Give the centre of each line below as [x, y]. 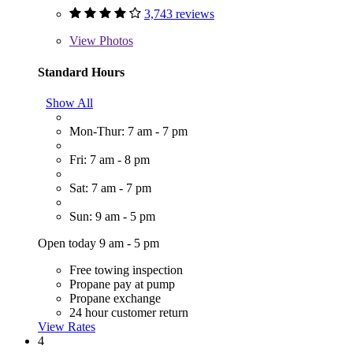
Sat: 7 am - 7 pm [110, 188]
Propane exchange [115, 298]
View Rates [67, 326]
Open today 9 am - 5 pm [98, 243]
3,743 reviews [179, 14]
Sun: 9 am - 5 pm [112, 216]
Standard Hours [81, 72]
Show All [69, 102]
